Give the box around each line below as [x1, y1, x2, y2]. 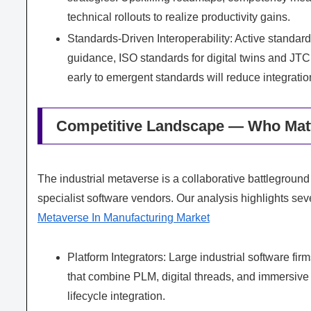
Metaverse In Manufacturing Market [37, 211, 210, 224]
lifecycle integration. [67, 289, 166, 302]
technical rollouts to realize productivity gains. [67, 11, 291, 24]
